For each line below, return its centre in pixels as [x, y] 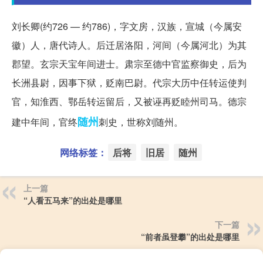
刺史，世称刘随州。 [141, 122]
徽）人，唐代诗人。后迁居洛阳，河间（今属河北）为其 [129, 45]
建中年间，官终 [45, 122]
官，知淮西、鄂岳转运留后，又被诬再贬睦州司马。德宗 [129, 101]
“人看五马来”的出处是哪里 [73, 200]
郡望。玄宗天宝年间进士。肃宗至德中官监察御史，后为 [129, 63]
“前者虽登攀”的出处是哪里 [190, 236]
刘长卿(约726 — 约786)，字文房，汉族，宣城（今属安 [127, 26]
